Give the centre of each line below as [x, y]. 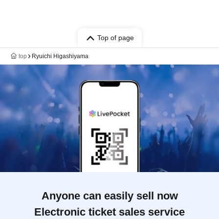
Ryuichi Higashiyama [60, 56]
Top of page [115, 38]
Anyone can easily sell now [109, 196]
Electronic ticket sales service [109, 212]
